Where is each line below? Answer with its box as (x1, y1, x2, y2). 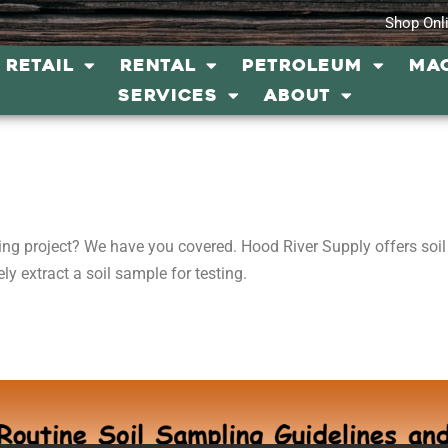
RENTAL (119, 53, 196, 77)
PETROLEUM (241, 53, 363, 77)
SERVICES (118, 83, 219, 107)
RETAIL (5, 53, 74, 77)
